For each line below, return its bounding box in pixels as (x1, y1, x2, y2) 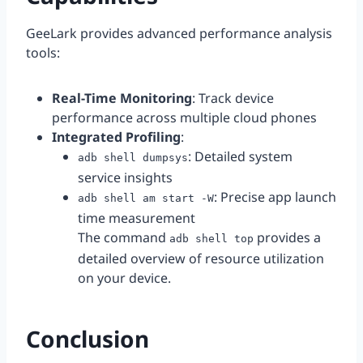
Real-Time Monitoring (52, 89, 192, 108)
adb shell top (169, 233, 254, 246)
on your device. (78, 269, 171, 288)
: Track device (192, 89, 274, 108)
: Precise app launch (214, 188, 336, 207)
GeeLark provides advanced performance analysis (26, 24, 332, 43)
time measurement (78, 209, 195, 228)
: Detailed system (188, 147, 293, 166)
